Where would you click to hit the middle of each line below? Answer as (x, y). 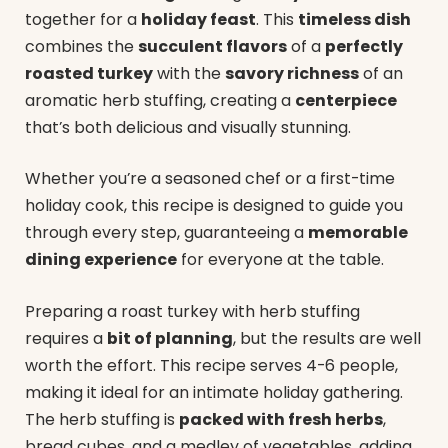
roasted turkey (89, 73)
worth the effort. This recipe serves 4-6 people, (211, 366)
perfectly (364, 46)
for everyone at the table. (280, 260)
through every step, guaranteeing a (166, 233)
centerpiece (346, 100)
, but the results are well (327, 339)
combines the (81, 46)
